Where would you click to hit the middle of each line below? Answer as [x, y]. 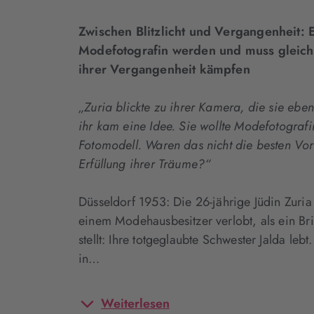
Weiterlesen [135, 303]
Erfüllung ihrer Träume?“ [145, 164]
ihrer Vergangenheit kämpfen [164, 69]
